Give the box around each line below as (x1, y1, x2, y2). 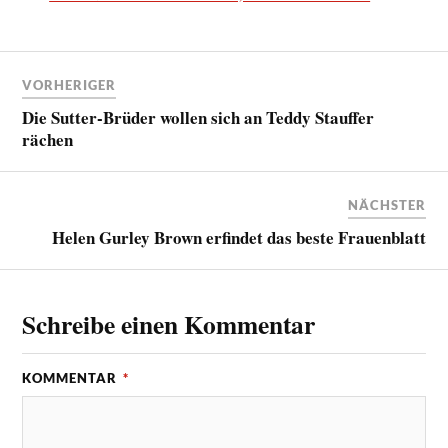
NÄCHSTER (347, 196, 426, 213)
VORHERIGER (22, 76, 117, 93)
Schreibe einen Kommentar (22, 304, 316, 343)
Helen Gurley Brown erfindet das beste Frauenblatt (51, 224, 426, 250)
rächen (22, 126, 74, 152)
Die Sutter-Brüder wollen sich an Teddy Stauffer (22, 104, 375, 130)
